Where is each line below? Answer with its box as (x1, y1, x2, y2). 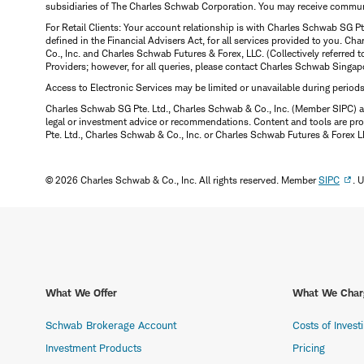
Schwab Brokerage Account (45, 318, 176, 332)
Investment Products (45, 341, 141, 355)
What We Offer (45, 286, 117, 300)
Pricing (292, 341, 325, 355)
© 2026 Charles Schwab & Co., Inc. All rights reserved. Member (45, 174, 318, 186)
